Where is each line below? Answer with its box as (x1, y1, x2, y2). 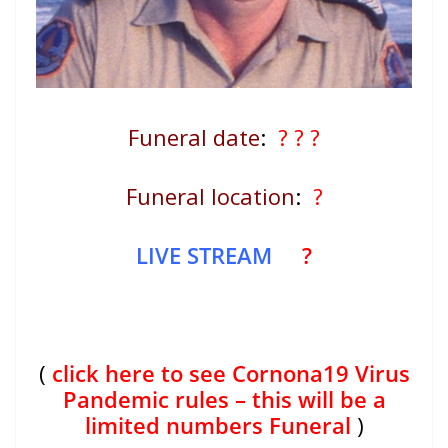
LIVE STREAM (136, 240, 272, 271)
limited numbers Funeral (84, 410, 351, 441)
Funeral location (125, 181, 295, 212)
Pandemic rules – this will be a (62, 384, 386, 415)
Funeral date (128, 122, 260, 153)
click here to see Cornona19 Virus (51, 358, 410, 389)
